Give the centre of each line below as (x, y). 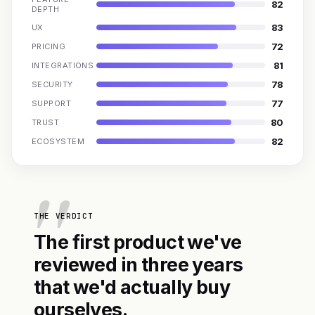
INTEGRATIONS (63, 65)
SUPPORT (52, 103)
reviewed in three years (139, 264)
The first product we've (138, 242)
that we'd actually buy (132, 287)
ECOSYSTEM (58, 141)
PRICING (49, 46)
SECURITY (52, 84)
